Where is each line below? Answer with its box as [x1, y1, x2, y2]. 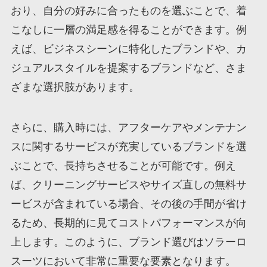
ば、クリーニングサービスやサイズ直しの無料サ [10, 178, 247, 191]
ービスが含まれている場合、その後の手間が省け [10, 197, 247, 210]
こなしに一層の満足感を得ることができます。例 [10, 24, 247, 36]
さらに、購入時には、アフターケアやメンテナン [10, 121, 247, 133]
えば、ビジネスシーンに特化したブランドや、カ [10, 43, 247, 55]
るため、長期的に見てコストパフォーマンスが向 [10, 216, 247, 229]
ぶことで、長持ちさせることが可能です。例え [10, 159, 236, 172]
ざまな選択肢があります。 [10, 81, 139, 94]
